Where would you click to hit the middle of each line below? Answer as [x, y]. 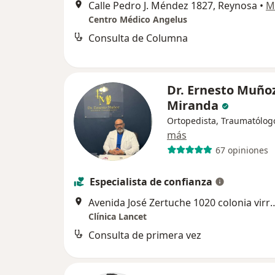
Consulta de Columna [138, 38]
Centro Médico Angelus [138, 19]
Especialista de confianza [151, 182]
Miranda [194, 106]
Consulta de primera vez [145, 235]
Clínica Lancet [118, 217]
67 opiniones [242, 150]
